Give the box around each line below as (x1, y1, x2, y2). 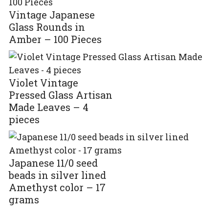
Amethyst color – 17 (8, 180, 106, 194)
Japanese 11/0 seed (8, 156, 98, 169)
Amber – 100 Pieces (8, 32, 102, 45)
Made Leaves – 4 (8, 100, 88, 113)
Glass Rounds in (8, 20, 85, 33)
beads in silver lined (8, 168, 106, 181)
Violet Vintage (8, 76, 78, 89)
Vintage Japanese (8, 8, 95, 21)
